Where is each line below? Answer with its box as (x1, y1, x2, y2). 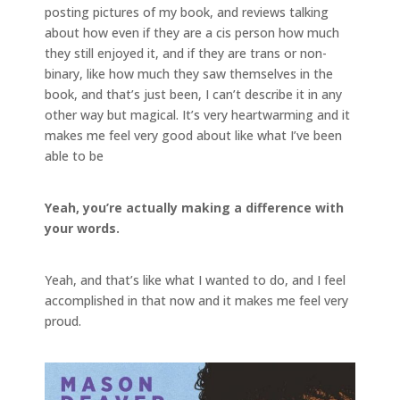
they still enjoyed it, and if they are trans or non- (45, 44, 327, 62)
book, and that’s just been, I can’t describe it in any (45, 85, 342, 103)
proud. (45, 312, 81, 329)
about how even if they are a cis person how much (45, 23, 339, 41)
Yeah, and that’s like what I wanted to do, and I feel (45, 271, 346, 288)
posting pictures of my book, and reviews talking (45, 3, 329, 21)
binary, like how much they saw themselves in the (45, 64, 333, 82)
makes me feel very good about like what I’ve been (45, 126, 342, 144)
